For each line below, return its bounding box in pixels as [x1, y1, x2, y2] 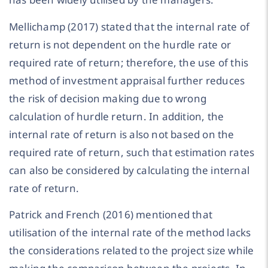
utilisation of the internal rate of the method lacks [9, 226, 251, 240]
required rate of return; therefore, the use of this [9, 55, 249, 69]
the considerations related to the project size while [9, 243, 254, 258]
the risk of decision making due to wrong [9, 91, 207, 105]
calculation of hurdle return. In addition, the [9, 109, 224, 123]
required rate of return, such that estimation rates [9, 145, 255, 159]
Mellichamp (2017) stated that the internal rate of [9, 19, 250, 33]
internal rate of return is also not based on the [9, 127, 234, 141]
